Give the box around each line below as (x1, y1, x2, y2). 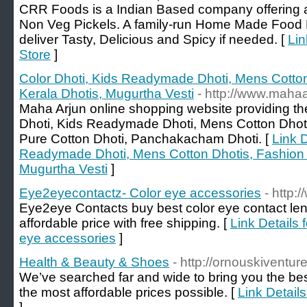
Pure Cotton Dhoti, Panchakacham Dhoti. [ (19, 132, 272, 146)
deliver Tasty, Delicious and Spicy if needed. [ (19, 32, 288, 47)
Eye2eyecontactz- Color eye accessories (19, 186, 261, 200)
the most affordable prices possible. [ (19, 285, 238, 299)
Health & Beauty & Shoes (19, 255, 169, 269)
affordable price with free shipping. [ (19, 216, 230, 230)
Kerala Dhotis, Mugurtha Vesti (19, 86, 194, 101)
